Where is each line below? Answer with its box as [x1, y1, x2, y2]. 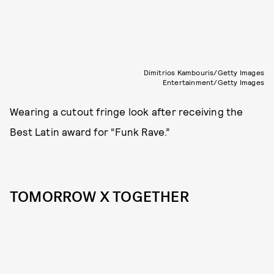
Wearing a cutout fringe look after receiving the [10, 105, 243, 118]
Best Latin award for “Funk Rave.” [10, 125, 171, 138]
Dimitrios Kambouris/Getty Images [143, 68, 264, 77]
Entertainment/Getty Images [162, 78, 264, 87]
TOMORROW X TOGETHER [10, 187, 189, 207]
